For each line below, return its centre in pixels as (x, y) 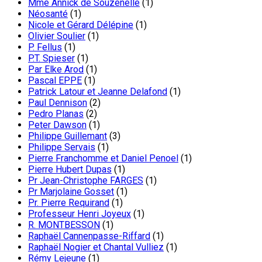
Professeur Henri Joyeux (80, 213)
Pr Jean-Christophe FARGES (86, 180)
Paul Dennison (58, 102)
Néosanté (48, 13)
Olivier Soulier (57, 36)
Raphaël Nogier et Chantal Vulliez (96, 247)
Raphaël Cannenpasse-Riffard (89, 236)
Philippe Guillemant (68, 136)
